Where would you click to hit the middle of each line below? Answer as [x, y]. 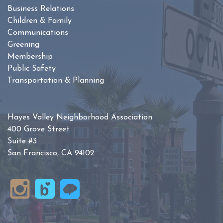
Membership [30, 57]
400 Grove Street [39, 130]
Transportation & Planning [56, 81]
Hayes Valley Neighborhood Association [80, 118]
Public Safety [32, 69]
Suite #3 [22, 142]
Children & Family [40, 21]
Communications [38, 33]
